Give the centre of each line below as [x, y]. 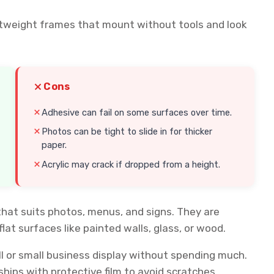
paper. [54, 145]
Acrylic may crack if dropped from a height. [131, 165]
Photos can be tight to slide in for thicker [127, 132]
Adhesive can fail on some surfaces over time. [137, 112]
